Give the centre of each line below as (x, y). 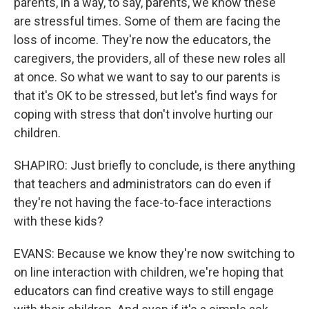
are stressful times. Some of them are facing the (147, 21)
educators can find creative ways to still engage (144, 291)
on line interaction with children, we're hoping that (149, 272)
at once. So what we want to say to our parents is (147, 77)
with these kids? (59, 221)
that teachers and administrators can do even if (143, 184)
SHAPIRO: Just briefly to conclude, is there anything (154, 165)
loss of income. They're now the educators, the (142, 40)
